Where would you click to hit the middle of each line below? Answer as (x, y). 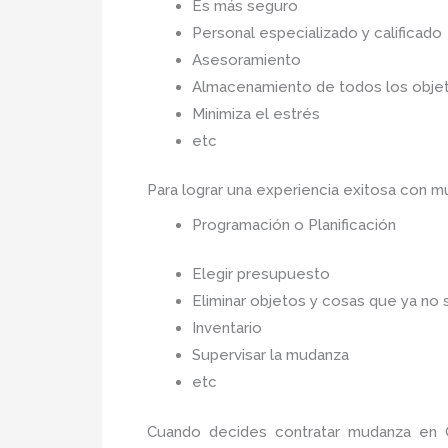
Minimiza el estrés (260, 113)
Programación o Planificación (294, 224)
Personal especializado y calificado (317, 32)
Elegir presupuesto (261, 274)
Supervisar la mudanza (272, 355)
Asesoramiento (246, 59)
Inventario (227, 328)
